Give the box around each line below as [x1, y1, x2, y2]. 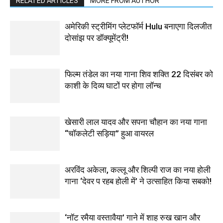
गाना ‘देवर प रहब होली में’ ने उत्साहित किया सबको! [65, 176, 212, 187]
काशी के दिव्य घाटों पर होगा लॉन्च [65, 81, 161, 91]
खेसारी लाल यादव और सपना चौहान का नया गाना [65, 117, 207, 127]
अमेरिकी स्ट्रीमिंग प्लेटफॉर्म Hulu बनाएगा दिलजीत [65, 21, 212, 32]
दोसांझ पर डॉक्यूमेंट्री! [65, 33, 128, 43]
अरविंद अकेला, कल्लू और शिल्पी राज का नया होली [65, 165, 211, 175]
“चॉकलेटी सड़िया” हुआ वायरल [65, 128, 154, 139]
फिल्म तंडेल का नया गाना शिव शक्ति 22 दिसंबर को [65, 69, 213, 80]
